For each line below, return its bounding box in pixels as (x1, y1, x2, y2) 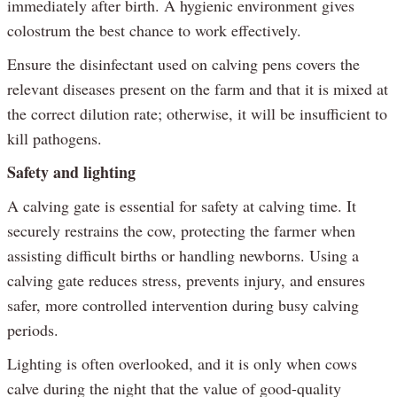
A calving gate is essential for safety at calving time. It (7, 195, 356, 217)
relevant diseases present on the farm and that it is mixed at (7, 78, 388, 100)
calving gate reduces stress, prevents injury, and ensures (7, 269, 365, 292)
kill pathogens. (7, 128, 102, 150)
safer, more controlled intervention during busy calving (7, 294, 359, 316)
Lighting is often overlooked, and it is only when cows (7, 353, 357, 375)
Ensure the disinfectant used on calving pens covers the (7, 53, 360, 75)
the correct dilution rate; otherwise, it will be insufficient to (7, 103, 387, 125)
